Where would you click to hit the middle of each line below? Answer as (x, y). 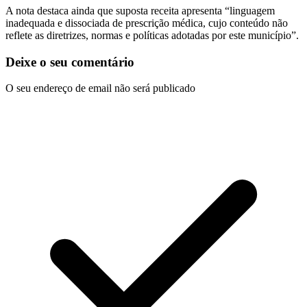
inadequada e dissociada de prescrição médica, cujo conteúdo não (147, 23)
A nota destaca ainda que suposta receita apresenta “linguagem (140, 10)
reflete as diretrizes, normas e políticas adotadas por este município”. (152, 35)
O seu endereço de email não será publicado (100, 88)
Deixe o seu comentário (70, 62)
